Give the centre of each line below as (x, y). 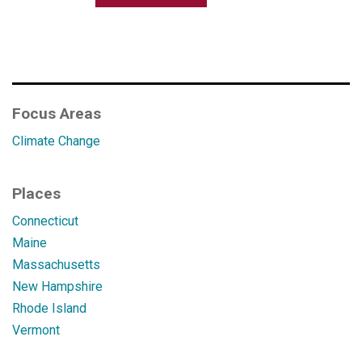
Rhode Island (49, 308)
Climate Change (56, 141)
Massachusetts (56, 265)
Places (36, 194)
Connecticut (45, 221)
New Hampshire (57, 286)
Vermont (36, 330)
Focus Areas (57, 114)
